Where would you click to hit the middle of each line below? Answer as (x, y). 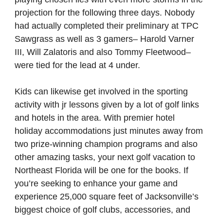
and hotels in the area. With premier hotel (95, 118)
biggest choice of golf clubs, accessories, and (102, 210)
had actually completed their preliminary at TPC (107, 26)
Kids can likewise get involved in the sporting (101, 91)
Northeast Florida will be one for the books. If (101, 170)
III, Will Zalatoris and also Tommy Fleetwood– (103, 52)
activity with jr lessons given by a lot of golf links (107, 105)
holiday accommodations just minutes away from (109, 131)
